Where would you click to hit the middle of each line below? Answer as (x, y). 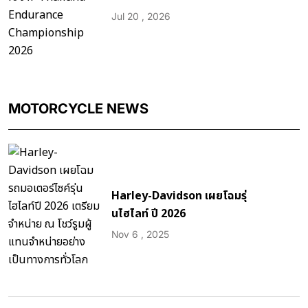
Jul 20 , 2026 (141, 16)
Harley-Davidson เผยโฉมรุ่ (179, 196)
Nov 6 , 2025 (140, 234)
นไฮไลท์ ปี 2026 (148, 213)
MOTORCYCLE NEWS (78, 108)
